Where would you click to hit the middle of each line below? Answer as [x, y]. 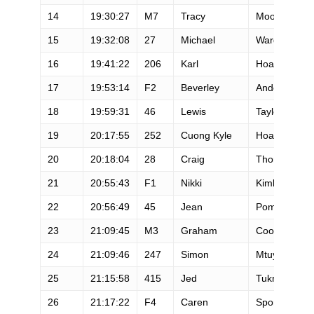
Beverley [200, 87]
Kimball [272, 183]
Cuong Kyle [206, 135]
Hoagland [277, 63]
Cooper [272, 230]
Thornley [275, 159]
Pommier [275, 206]
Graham [199, 230]
